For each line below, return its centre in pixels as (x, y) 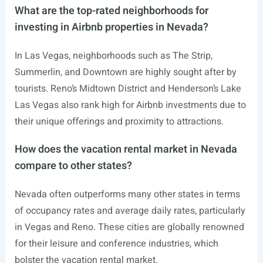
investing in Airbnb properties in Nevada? (111, 27)
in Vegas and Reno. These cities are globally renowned (129, 227)
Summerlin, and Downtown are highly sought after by (125, 72)
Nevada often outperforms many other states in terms (127, 194)
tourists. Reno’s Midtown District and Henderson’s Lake (128, 89)
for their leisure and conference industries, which (116, 244)
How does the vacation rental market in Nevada (126, 149)
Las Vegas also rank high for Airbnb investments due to (130, 105)
